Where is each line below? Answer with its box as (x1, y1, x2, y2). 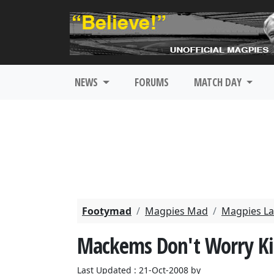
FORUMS (134, 75, 169, 89)
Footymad (82, 204, 131, 218)
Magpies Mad (145, 204, 208, 218)
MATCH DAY (193, 75, 244, 89)
